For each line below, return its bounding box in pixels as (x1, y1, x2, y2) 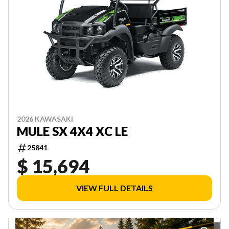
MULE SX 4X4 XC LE (17, 124, 128, 139)
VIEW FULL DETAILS (76, 183, 153, 193)
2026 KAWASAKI (17, 114, 73, 124)
